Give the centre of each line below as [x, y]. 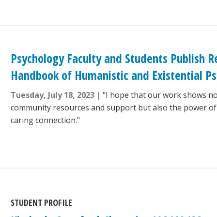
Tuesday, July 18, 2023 [53, 95]
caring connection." [46, 120]
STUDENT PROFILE [42, 203]
